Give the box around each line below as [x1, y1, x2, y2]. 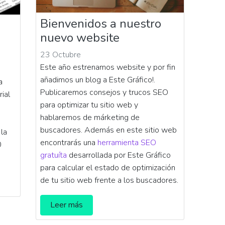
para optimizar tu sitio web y [40, 99, 138, 110]
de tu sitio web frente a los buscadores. [40, 174, 178, 186]
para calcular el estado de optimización [40, 162, 175, 173]
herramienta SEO [97, 137, 156, 148]
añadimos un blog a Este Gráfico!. [40, 74, 155, 85]
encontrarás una [40, 137, 97, 148]
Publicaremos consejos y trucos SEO [40, 86, 168, 98]
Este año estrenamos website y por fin [40, 61, 175, 73]
